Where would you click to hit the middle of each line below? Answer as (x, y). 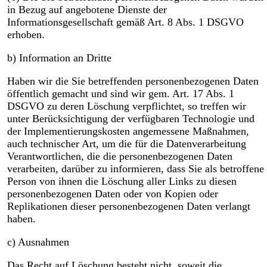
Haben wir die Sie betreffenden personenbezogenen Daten (133, 81)
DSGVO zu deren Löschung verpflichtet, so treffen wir (126, 106)
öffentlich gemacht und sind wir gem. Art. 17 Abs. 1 (120, 94)
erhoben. (26, 35)
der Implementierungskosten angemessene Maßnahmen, (128, 131)
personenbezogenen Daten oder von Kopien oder (112, 194)
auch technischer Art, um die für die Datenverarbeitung (126, 144)
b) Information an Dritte (59, 58)
